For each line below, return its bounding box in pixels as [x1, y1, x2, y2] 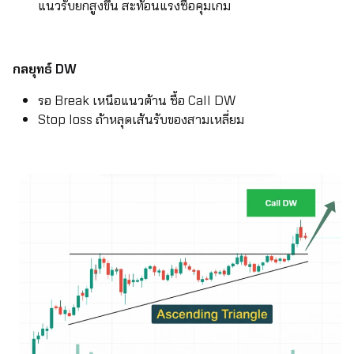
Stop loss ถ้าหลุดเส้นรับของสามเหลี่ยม [38, 109, 244, 130]
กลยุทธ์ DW [13, 58, 77, 80]
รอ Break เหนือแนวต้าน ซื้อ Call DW [38, 90, 236, 111]
